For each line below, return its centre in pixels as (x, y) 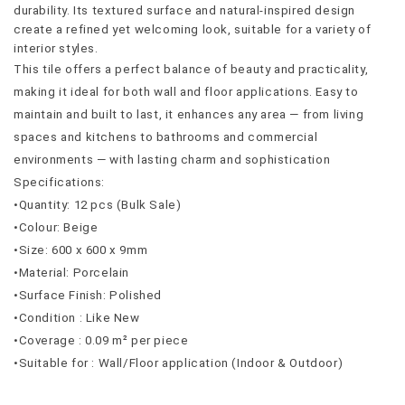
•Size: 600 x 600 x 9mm (81, 250)
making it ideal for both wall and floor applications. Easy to (186, 92)
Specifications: (59, 183)
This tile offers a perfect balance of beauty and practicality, (191, 70)
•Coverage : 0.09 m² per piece (101, 341)
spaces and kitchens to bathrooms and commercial (166, 137)
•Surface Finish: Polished (88, 296)
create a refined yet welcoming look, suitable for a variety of (193, 30)
